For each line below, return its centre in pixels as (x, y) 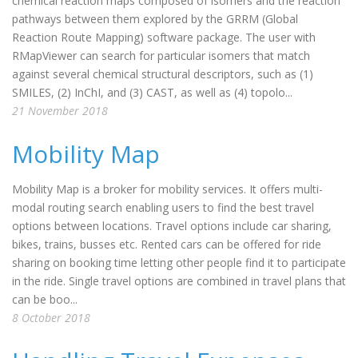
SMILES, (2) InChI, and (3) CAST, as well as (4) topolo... (152, 92)
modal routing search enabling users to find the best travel (163, 207)
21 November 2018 (60, 111)
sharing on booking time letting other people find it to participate (179, 263)
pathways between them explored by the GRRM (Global (155, 19)
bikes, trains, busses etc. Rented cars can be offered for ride (167, 244)
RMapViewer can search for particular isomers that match (161, 56)
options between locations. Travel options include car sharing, (172, 226)
